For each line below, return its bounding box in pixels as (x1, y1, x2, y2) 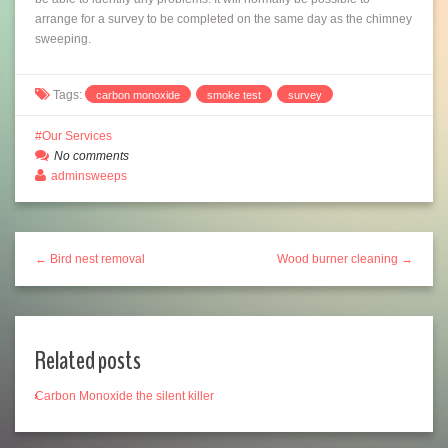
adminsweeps (51, 168, 127, 183)
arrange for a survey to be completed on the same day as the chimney (35, 11, 412, 26)
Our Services (42, 128, 112, 143)
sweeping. (35, 31, 91, 46)
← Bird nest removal (35, 251, 145, 266)
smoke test (207, 88, 261, 101)
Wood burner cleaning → (277, 251, 413, 266)
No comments (54, 148, 129, 163)
